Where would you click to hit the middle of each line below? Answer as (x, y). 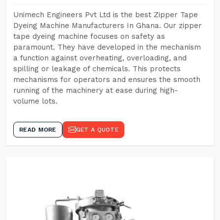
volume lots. (35, 101)
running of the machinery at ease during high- (96, 90)
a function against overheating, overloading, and (100, 58)
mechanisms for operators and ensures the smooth (107, 80)
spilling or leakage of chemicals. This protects (97, 69)
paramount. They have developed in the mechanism (107, 47)
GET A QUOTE (97, 130)
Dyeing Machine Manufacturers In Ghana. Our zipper (108, 26)
